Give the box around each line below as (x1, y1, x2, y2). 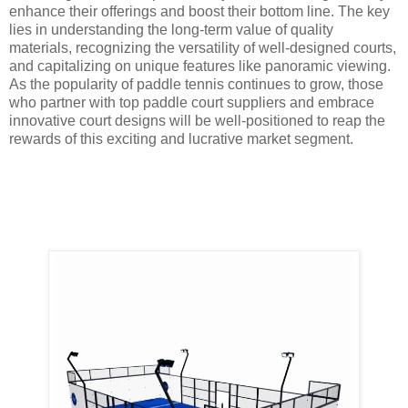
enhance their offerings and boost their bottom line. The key (9, 4, 390, 20)
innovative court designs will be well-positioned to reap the (9, 113, 385, 129)
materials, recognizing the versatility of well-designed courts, (9, 40, 396, 56)
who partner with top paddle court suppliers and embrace (9, 95, 374, 111)
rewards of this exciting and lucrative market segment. (9, 131, 353, 148)
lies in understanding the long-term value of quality (9, 22, 333, 38)
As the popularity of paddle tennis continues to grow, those (9, 76, 383, 93)
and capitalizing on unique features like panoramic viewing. (9, 58, 391, 75)
